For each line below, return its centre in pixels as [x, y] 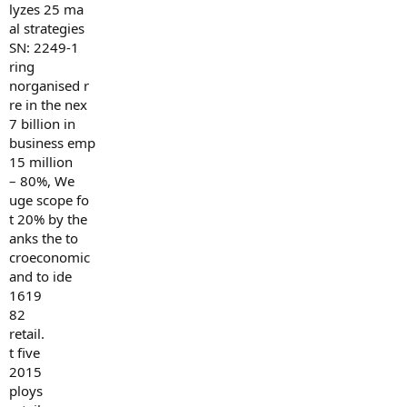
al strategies [47, 28]
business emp [52, 143]
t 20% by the [48, 219]
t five [25, 352]
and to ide [40, 276]
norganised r [49, 85]
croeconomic [50, 257]
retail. [27, 333]
